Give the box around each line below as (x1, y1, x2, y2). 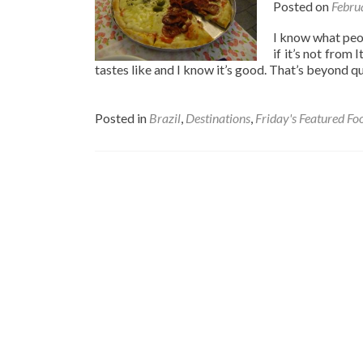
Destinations (186, 109, 250, 126)
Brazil (149, 109, 181, 126)
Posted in (95, 109, 149, 126)
